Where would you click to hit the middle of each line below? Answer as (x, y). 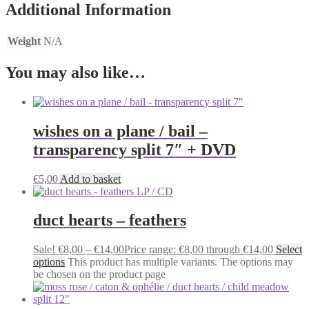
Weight (24, 41)
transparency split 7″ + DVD (134, 149)
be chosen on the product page (99, 275)
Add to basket (90, 179)
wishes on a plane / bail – (120, 131)
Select (289, 250)
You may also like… (76, 72)
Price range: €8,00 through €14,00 (199, 250)
